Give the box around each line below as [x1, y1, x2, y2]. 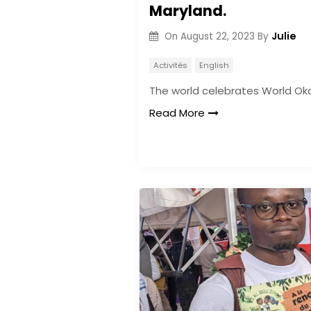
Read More [149, 106, 205, 120]
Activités [153, 60, 187, 71]
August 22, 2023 [180, 29, 255, 43]
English [199, 60, 229, 71]
